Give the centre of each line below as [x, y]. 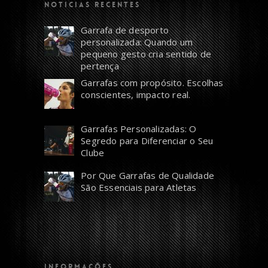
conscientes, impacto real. [136, 94]
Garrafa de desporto [125, 30]
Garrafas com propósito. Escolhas [152, 82]
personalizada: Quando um [137, 42]
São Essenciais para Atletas [139, 187]
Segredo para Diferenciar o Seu [147, 141]
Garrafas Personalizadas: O [139, 129]
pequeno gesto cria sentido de [146, 54]
